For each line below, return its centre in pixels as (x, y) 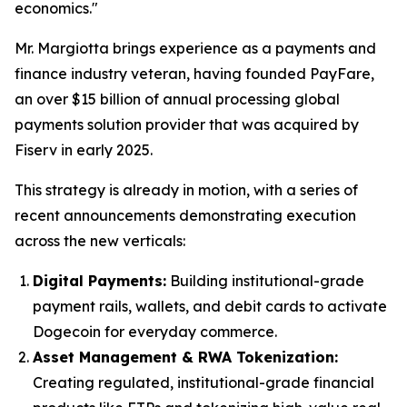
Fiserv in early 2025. (84, 150)
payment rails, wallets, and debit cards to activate (210, 306)
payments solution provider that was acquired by (187, 124)
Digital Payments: (99, 281)
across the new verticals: (100, 241)
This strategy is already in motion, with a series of (186, 190)
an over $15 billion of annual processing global (177, 99)
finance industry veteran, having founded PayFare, (194, 74)
